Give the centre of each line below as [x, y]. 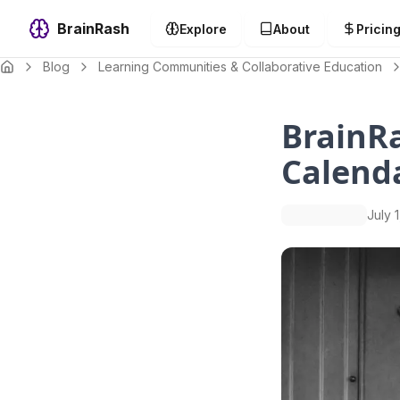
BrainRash [93, 29]
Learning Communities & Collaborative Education [240, 67]
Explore [203, 29]
